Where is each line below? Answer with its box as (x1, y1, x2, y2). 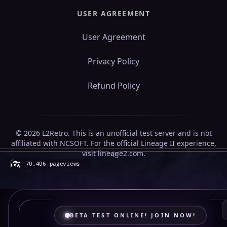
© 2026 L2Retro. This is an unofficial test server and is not (15, 128, 212, 138)
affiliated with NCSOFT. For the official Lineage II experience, (11, 138, 216, 148)
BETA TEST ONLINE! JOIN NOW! (69, 211, 197, 219)
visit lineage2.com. (82, 148, 145, 158)
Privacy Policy (88, 56, 139, 67)
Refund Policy (87, 80, 140, 91)
